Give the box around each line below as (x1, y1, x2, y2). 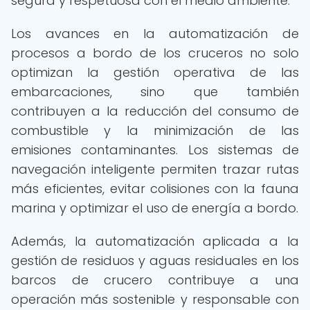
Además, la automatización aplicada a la (11, 232, 299, 250)
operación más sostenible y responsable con (11, 291, 299, 308)
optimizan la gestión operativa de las (11, 64, 299, 81)
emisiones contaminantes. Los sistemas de (11, 141, 299, 158)
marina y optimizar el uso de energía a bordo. (11, 199, 298, 217)
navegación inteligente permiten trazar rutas (11, 161, 299, 178)
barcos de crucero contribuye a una (11, 271, 299, 289)
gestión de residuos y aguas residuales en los (11, 252, 299, 269)
